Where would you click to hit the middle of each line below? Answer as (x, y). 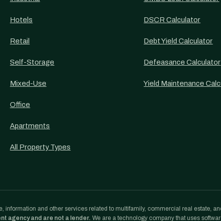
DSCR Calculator (172, 20)
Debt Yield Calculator (178, 41)
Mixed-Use (28, 83)
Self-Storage (32, 62)
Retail (20, 41)
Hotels (21, 20)
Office (20, 105)
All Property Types (40, 147)
